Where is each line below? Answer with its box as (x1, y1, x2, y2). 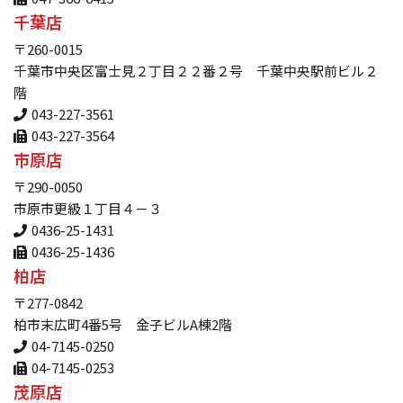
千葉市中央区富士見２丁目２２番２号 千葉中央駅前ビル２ (13, 61, 378, 81)
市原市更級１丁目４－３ (13, 199, 162, 219)
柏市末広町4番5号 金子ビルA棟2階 (13, 315, 232, 335)
